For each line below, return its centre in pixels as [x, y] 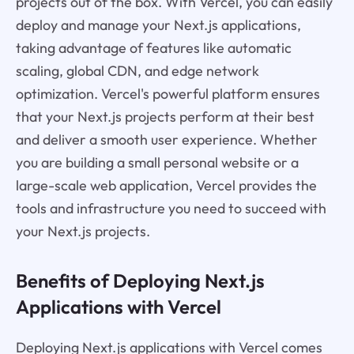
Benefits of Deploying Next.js [140, 280]
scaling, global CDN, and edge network [137, 71]
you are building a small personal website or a [157, 163]
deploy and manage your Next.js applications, [158, 25]
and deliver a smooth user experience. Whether [166, 140]
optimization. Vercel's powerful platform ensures [168, 94]
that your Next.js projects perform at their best [165, 117]
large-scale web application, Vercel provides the [166, 186]
